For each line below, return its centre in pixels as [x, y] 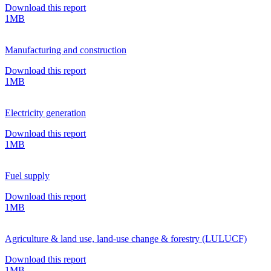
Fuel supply [27, 175]
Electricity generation [45, 113]
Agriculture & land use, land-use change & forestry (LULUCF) [126, 238]
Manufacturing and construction [66, 50]
